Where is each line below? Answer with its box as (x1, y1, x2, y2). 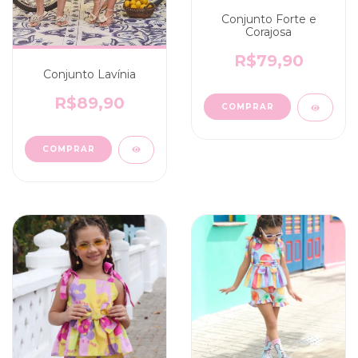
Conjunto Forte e (221, 12, 316, 27)
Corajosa (245, 25, 292, 40)
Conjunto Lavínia (43, 66, 136, 82)
